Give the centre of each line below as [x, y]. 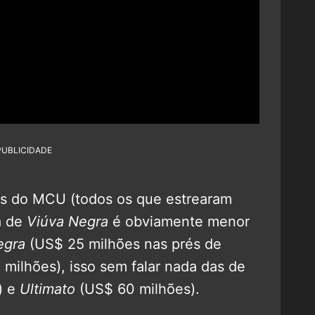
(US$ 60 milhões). [140, 289]
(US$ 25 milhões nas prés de [123, 244]
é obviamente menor [179, 221]
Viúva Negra [67, 221]
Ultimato [47, 289]
